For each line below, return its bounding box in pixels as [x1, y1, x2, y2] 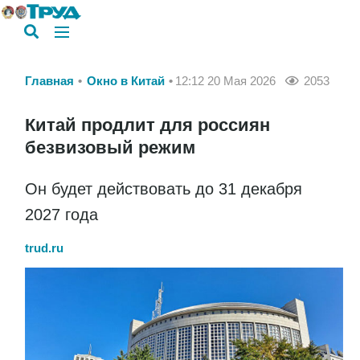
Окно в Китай [87, 74, 165, 88]
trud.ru [25, 240, 63, 255]
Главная [25, 74, 74, 88]
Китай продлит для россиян [25, 114, 270, 135]
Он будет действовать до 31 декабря [25, 179, 302, 198]
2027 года [25, 205, 98, 223]
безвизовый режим [25, 137, 195, 157]
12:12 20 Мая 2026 [175, 74, 276, 88]
